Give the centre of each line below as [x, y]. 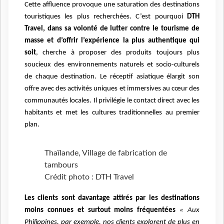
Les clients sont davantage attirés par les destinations [112, 198]
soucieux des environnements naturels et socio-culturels [112, 65]
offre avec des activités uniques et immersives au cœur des [112, 89]
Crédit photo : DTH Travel [89, 177]
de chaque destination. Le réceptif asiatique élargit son [112, 77]
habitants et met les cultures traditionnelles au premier [112, 113]
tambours [61, 165]
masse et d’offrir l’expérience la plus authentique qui [112, 41]
